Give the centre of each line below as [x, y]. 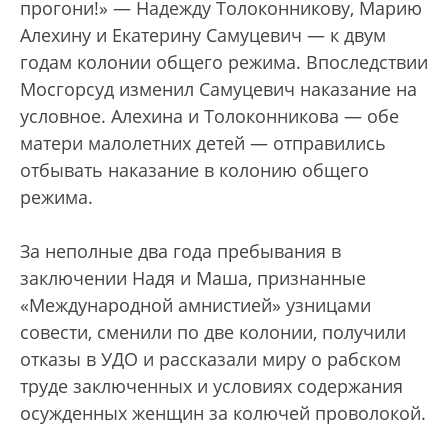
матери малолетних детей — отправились [203, 143]
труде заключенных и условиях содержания [211, 386]
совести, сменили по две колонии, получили [213, 332]
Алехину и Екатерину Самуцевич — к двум [203, 35]
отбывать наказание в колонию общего [194, 170]
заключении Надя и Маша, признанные [193, 278]
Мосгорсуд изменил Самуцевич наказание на [218, 89]
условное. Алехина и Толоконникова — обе [209, 116]
